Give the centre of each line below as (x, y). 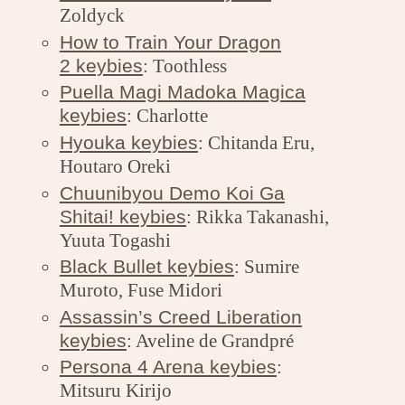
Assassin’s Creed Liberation (180, 316)
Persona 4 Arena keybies (168, 367)
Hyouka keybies (128, 142)
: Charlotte (167, 116)
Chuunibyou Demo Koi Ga (172, 193)
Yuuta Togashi (115, 240)
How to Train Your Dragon (170, 42)
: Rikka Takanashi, (257, 217)
